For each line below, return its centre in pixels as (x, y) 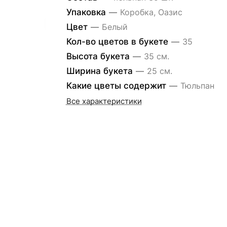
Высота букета (99, 56)
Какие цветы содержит (117, 86)
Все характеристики (104, 101)
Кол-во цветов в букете (118, 42)
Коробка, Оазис (151, 12)
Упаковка (87, 12)
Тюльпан (197, 86)
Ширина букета (101, 71)
